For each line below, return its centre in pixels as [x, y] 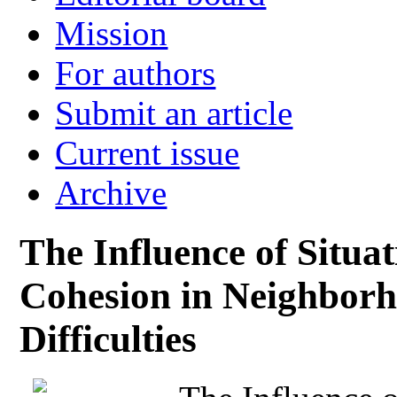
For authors [136, 73]
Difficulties [109, 339]
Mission [112, 33]
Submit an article [174, 113]
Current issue [148, 152]
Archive [111, 192]
